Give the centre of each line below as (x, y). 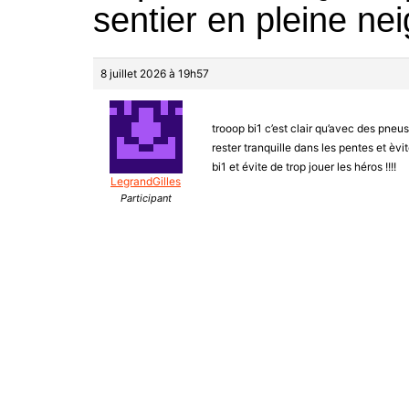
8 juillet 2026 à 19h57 (155, 74)
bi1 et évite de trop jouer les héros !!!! (304, 167)
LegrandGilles (146, 182)
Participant (146, 199)
